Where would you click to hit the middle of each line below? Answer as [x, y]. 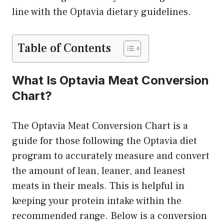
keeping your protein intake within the [97, 201]
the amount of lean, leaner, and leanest [99, 171]
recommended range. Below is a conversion [109, 216]
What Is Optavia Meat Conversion [110, 80]
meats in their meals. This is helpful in [98, 186]
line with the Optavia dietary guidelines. [101, 12]
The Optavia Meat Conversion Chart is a [100, 126]
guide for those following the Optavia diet [104, 141]
